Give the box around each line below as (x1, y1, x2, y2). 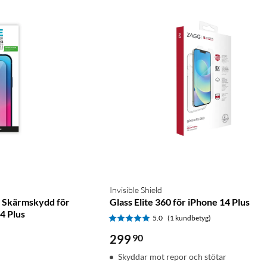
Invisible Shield (110, 184, 162, 195)
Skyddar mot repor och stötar (118, 251, 226, 262)
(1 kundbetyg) (167, 213, 211, 222)
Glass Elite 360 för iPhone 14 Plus (110, 195, 250, 207)
